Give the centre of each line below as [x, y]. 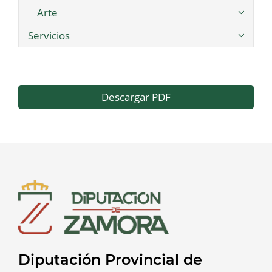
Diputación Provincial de [110, 259]
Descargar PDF [136, 97]
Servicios [49, 36]
